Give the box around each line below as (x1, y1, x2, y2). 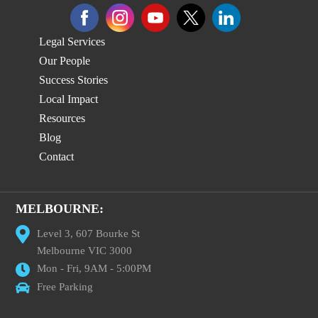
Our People (39, 55, 90, 67)
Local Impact (39, 93, 98, 105)
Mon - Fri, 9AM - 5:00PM (37, 263, 152, 274)
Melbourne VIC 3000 (37, 245, 133, 256)
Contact (39, 150, 74, 163)
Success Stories (39, 74, 108, 86)
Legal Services (39, 35, 105, 48)
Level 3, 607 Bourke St (37, 228, 141, 239)
